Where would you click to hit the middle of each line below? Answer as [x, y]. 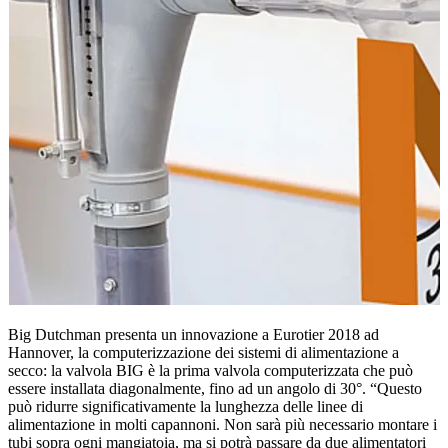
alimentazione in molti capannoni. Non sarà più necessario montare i [222, 424]
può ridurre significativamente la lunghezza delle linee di [185, 406]
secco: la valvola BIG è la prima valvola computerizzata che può [210, 370]
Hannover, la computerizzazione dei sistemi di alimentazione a [203, 352]
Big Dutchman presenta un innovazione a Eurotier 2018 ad [193, 334]
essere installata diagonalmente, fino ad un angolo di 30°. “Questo [215, 388]
